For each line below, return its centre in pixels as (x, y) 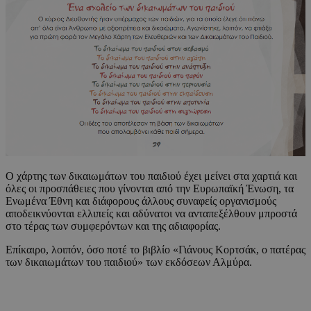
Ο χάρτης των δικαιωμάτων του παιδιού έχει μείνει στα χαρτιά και (151, 176)
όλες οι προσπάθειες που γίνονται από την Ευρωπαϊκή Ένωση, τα (150, 188)
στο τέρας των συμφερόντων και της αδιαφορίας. (113, 226)
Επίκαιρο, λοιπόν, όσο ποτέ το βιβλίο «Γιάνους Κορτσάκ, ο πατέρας (155, 249)
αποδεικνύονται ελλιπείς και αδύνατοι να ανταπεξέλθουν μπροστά (151, 213)
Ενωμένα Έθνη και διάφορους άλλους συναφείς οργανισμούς (141, 201)
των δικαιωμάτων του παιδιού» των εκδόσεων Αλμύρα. (129, 262)
